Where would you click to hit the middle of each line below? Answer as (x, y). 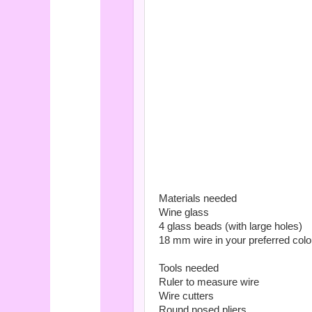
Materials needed (198, 198)
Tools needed (189, 268)
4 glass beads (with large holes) (231, 226)
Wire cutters (186, 296)
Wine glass (184, 212)
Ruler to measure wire (209, 282)
